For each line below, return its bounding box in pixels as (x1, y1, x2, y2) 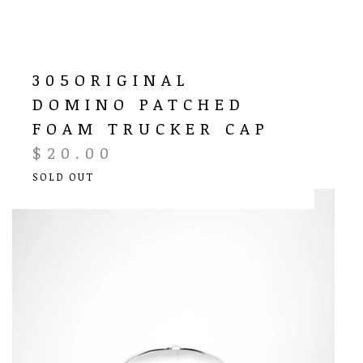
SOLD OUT (32, 169, 94, 184)
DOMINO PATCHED (32, 92, 246, 115)
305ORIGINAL (32, 67, 190, 91)
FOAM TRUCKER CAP (32, 116, 270, 139)
